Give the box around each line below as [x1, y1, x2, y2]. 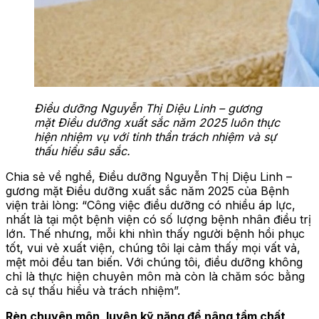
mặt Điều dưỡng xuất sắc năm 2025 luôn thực [34, 115, 280, 130]
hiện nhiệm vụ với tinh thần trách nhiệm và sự [34, 129, 276, 144]
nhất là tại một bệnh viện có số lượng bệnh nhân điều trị [6, 211, 311, 226]
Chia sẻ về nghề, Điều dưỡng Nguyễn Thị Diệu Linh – [6, 169, 292, 184]
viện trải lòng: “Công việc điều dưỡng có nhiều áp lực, [6, 197, 296, 212]
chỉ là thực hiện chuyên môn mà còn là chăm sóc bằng [6, 268, 305, 283]
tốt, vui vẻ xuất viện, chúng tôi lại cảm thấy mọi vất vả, [6, 240, 300, 255]
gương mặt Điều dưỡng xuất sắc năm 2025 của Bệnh [6, 183, 289, 198]
